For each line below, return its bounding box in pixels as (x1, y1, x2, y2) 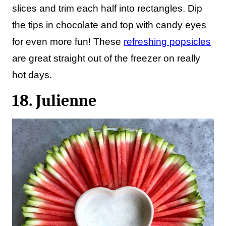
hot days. (12, 70, 52, 80)
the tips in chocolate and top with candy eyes (12, 20, 206, 30)
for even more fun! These (12, 36, 124, 47)
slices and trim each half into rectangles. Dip (12, 3, 202, 14)
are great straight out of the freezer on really (12, 53, 200, 64)
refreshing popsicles (124, 36, 211, 47)
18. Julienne (12, 91, 96, 110)
